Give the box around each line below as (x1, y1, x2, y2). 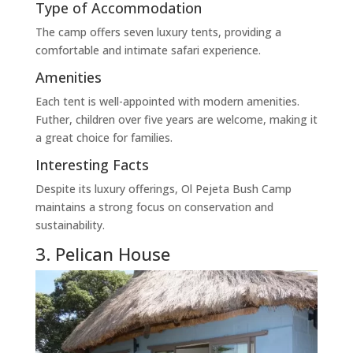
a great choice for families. (35, 130, 173, 146)
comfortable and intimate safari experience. (35, 43, 261, 58)
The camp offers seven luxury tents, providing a (35, 24, 281, 40)
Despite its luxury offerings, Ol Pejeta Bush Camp (35, 181, 292, 197)
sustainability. (35, 217, 105, 233)
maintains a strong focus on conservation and (35, 199, 273, 215)
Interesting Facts (35, 155, 149, 175)
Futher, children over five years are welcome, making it (35, 112, 318, 128)
